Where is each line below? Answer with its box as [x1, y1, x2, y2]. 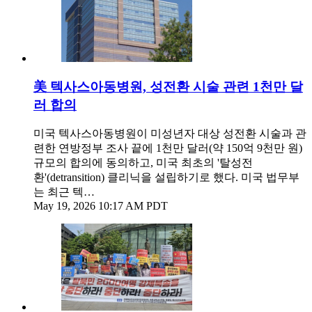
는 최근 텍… [33, 186, 95, 198]
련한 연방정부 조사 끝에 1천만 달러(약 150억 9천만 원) [33, 142, 302, 155]
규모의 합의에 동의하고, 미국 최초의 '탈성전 [33, 157, 253, 169]
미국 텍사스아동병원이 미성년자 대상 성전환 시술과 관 [33, 127, 306, 140]
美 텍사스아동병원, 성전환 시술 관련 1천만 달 [33, 79, 303, 94]
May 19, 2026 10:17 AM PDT [33, 200, 168, 212]
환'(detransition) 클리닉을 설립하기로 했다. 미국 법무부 [33, 171, 299, 184]
